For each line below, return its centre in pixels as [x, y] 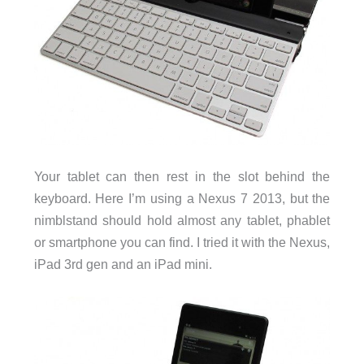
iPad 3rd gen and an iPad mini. [123, 264]
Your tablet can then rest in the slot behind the [182, 176]
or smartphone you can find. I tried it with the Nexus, [182, 242]
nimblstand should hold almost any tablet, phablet [182, 220]
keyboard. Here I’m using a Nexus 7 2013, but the [182, 198]
